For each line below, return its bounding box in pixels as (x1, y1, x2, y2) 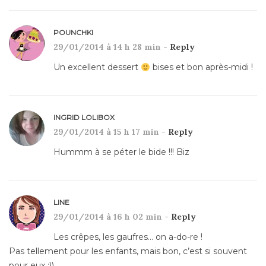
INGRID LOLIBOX (53, 113, 115, 122)
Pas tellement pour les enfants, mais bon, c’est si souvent (9, 246, 247, 257)
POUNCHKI (53, 28, 93, 37)
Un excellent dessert (53, 62, 141, 73)
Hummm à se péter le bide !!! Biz (53, 147, 189, 158)
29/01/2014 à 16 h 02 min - (53, 211, 171, 223)
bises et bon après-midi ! (150, 62, 253, 73)
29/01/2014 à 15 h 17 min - (53, 126, 168, 138)
